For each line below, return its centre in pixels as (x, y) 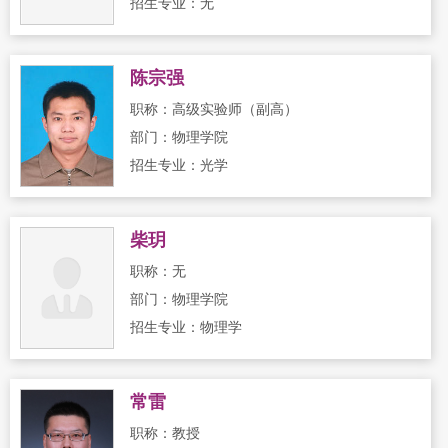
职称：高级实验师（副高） (214, 109)
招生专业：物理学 (186, 327)
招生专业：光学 (179, 165)
